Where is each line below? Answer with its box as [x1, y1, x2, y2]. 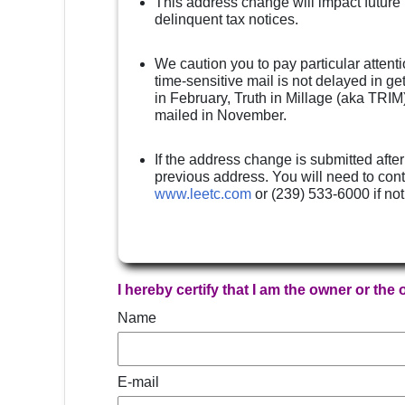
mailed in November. [155, 108, 287, 123]
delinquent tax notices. [155, 12, 298, 27]
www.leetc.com [155, 186, 251, 202]
